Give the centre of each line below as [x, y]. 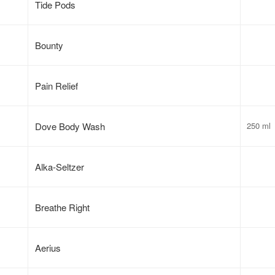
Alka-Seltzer [60, 166]
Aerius [48, 247]
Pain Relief [57, 85]
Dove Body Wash [70, 126]
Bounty [49, 45]
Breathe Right [63, 207]
